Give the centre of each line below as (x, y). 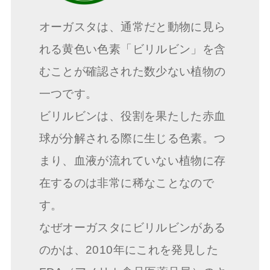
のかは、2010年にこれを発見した (128, 250)
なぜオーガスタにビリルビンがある (132, 228)
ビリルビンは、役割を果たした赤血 (132, 116)
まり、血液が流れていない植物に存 (132, 161)
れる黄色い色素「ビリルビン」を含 (132, 49)
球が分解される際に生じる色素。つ (132, 139)
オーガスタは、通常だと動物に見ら (132, 27)
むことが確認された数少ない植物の (132, 72)
